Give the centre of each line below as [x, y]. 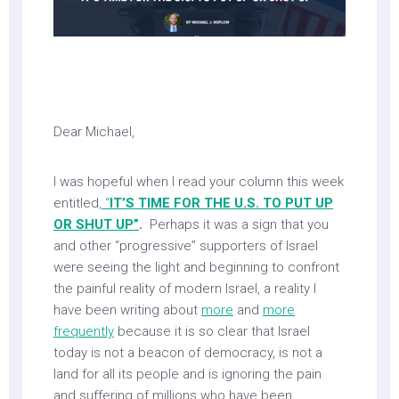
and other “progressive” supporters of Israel [186, 245]
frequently [84, 331]
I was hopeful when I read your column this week [199, 181]
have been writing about [127, 309]
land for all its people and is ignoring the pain [187, 374]
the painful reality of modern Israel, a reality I [185, 288]
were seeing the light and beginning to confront [196, 267]
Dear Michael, [94, 131]
